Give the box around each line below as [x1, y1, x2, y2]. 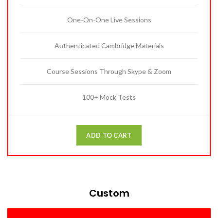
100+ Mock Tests [82, 93, 136, 102]
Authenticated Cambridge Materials [54, 41, 164, 50]
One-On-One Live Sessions [67, 16, 151, 24]
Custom [89, 186, 129, 200]
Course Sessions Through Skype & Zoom [47, 67, 171, 76]
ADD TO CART [86, 131, 132, 140]
